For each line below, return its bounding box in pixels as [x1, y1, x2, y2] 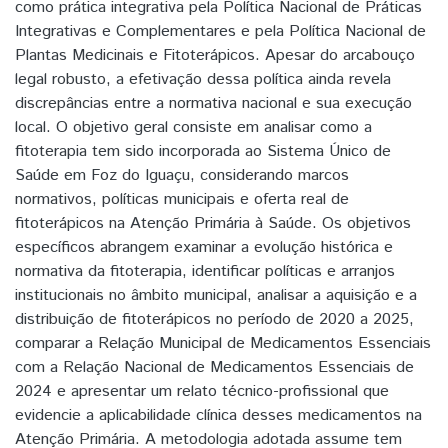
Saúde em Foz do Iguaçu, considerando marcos [15, 163, 349, 187]
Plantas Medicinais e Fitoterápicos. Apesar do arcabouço [15, 43, 415, 67]
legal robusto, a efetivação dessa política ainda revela [15, 67, 391, 91]
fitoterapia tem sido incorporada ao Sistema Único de [15, 139, 391, 163]
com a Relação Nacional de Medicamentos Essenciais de [15, 355, 414, 379]
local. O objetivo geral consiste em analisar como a [15, 115, 372, 139]
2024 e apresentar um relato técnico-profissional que [15, 379, 389, 403]
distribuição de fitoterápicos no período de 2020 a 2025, [15, 307, 414, 331]
